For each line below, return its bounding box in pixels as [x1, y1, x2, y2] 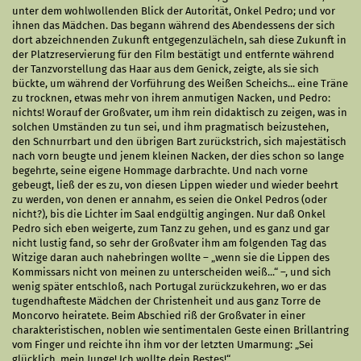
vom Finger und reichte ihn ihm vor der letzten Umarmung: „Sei [12, 338, 313, 351]
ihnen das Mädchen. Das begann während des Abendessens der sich [12, 19, 335, 31]
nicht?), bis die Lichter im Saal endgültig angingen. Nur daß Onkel [12, 208, 326, 220]
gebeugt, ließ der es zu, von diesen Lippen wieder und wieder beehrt [12, 179, 338, 191]
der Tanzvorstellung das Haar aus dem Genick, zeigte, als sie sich [12, 63, 319, 75]
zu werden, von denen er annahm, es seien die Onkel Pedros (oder [12, 193, 327, 205]
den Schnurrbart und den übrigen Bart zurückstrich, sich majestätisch [12, 135, 346, 147]
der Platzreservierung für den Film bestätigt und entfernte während [12, 48, 334, 60]
